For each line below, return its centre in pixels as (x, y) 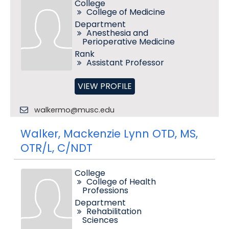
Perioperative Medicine (128, 42)
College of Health (121, 182)
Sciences (100, 220)
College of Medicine (125, 12)
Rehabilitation (114, 211)
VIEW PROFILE (105, 86)
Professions (105, 190)
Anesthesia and (117, 33)
